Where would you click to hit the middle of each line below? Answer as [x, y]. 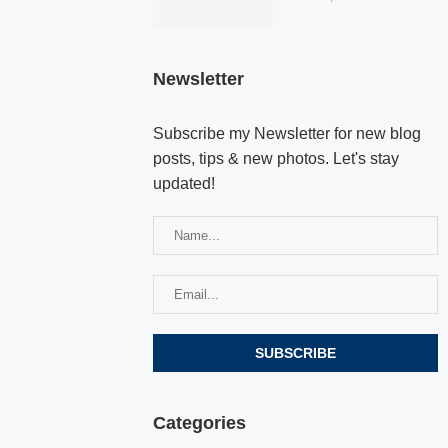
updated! [184, 183]
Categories [200, 422]
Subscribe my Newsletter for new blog [287, 133]
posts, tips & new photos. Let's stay [276, 158]
